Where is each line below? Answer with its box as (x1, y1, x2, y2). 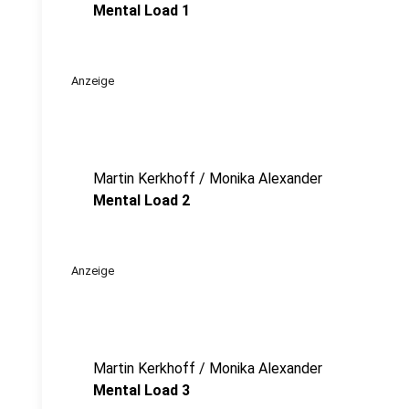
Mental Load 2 (93, 192, 190, 209)
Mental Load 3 (93, 382, 190, 399)
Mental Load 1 (93, 2, 190, 19)
